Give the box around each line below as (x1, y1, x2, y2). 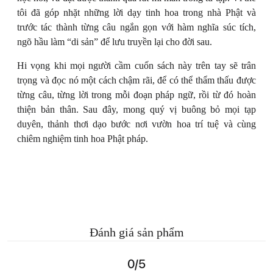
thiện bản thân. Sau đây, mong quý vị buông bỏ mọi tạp (17, 104, 256, 115)
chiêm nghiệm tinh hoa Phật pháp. (17, 133, 148, 144)
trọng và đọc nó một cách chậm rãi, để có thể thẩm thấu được (17, 74, 256, 85)
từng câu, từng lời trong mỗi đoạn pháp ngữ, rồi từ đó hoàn (17, 89, 256, 100)
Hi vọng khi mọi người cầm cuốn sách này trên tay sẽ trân (17, 60, 256, 71)
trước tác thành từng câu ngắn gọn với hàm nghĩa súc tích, (17, 21, 256, 32)
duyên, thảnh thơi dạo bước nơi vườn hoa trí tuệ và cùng (17, 118, 256, 129)
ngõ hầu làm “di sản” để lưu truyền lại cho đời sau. (17, 36, 212, 47)
